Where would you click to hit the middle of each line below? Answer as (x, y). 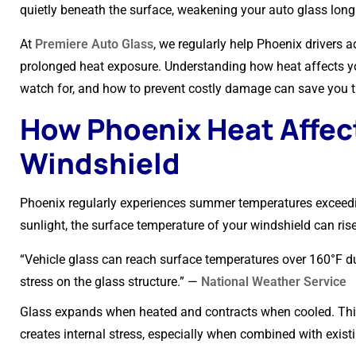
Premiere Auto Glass (94, 44)
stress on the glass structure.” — (110, 282)
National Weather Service (274, 282)
